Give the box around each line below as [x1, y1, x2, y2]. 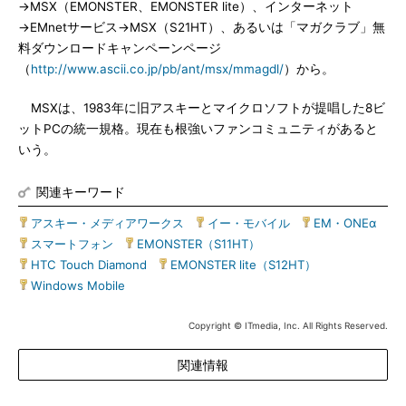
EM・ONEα [314, 216, 376, 230]
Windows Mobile [31, 278, 125, 293]
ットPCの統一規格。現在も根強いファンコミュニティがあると [18, 121, 378, 136]
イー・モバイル [208, 216, 290, 230]
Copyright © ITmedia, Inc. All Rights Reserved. [188, 320, 388, 331]
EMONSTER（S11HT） [137, 237, 260, 251]
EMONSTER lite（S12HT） [170, 257, 316, 272]
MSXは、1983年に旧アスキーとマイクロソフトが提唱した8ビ [18, 101, 385, 115]
